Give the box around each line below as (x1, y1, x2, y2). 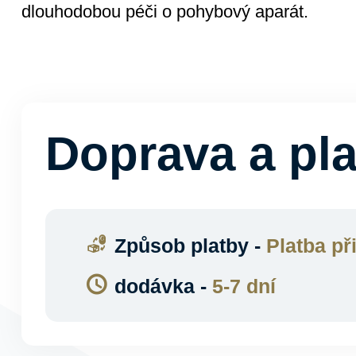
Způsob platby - (114, 234, 266, 257)
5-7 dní (211, 275, 276, 297)
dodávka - (114, 275, 212, 297)
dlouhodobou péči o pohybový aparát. (21, 2, 308, 21)
